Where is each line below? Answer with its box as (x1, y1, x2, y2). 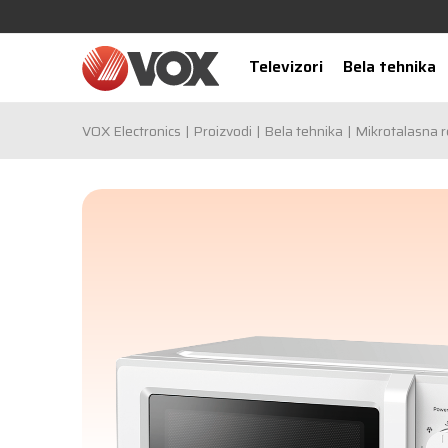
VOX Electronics (82, 120, 181, 142)
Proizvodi (193, 120, 252, 142)
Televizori (248, 54, 323, 79)
